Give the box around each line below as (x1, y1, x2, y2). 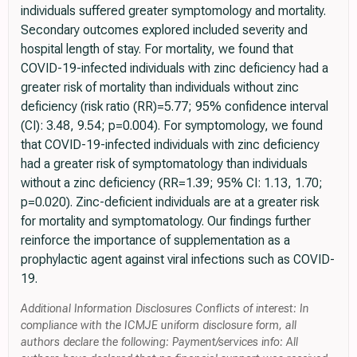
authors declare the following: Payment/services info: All (21, 335, 298, 349)
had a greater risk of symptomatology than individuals (21, 155, 308, 171)
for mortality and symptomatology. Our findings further (21, 213, 311, 229)
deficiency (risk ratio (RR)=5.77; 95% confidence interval (21, 98, 328, 114)
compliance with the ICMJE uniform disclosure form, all (21, 318, 296, 332)
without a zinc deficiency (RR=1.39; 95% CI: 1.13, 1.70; (21, 175, 323, 190)
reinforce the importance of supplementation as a (21, 232, 290, 248)
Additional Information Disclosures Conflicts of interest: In (21, 301, 309, 316)
